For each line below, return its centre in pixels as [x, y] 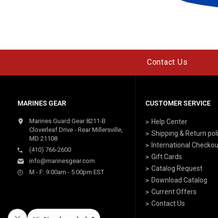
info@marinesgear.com [62, 161]
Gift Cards [166, 157]
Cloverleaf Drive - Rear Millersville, [76, 130]
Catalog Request [177, 169]
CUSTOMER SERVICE [178, 103]
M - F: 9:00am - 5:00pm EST [67, 172]
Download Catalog [179, 180]
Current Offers [174, 192]
